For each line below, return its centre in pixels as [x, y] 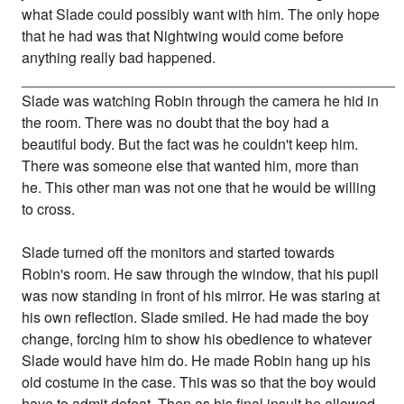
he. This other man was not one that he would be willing [199, 188]
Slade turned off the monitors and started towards [179, 252]
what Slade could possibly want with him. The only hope [201, 14]
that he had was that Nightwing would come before [183, 36]
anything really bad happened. [119, 58]
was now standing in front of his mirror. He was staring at [201, 296]
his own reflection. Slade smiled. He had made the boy [196, 317]
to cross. [49, 209]
